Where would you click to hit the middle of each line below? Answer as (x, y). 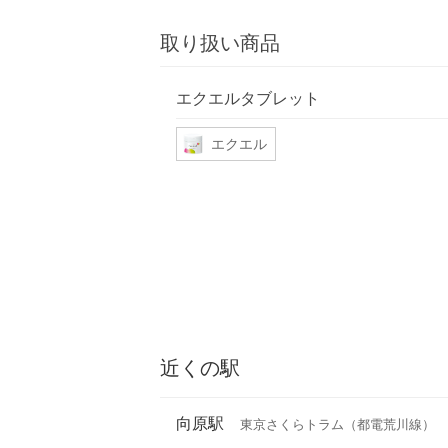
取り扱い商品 (220, 43)
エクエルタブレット (248, 97)
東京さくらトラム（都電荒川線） (337, 425)
